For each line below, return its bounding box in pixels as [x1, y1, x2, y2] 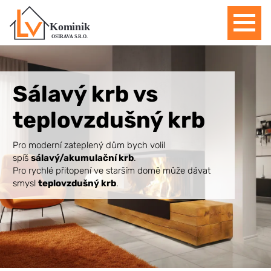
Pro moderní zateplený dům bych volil [13, 139, 166, 151]
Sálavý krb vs [13, 80, 158, 107]
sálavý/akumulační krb [31, 152, 134, 163]
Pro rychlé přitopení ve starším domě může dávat [13, 165, 211, 176]
